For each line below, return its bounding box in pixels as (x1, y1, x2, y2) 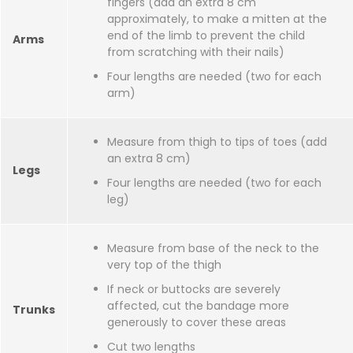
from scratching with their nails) (107, 44, 284, 60)
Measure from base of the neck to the (107, 240, 319, 256)
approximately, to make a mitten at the (107, 11, 327, 27)
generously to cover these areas (107, 314, 286, 330)
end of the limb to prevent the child (107, 28, 305, 43)
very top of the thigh (107, 257, 221, 273)
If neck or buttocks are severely (107, 281, 281, 297)
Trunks (13, 302, 55, 318)
